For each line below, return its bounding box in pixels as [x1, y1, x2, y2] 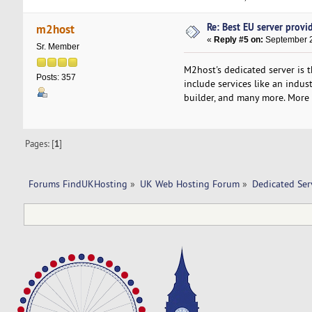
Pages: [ [25, 137, 55, 149]
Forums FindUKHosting [28, 177, 127, 190]
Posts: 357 [36, 72, 76, 83]
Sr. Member [36, 42, 79, 52]
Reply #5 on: [214, 35, 264, 45]
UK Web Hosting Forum [139, 177, 240, 190]
